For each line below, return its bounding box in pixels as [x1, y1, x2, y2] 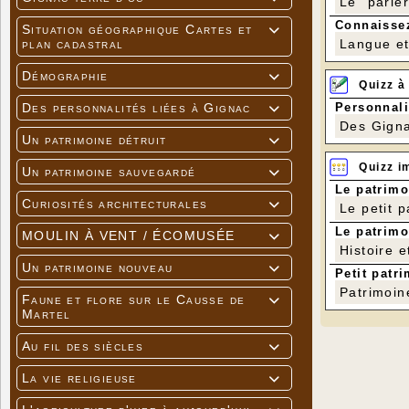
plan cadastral [22, 37, 124, 52]
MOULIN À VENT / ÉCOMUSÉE [22, 228, 236, 244]
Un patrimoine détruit [22, 132, 167, 148]
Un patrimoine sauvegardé [22, 164, 196, 180]
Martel [22, 307, 71, 322]
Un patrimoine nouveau [22, 260, 173, 276]
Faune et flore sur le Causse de [22, 292, 246, 308]
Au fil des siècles [22, 339, 144, 354]
